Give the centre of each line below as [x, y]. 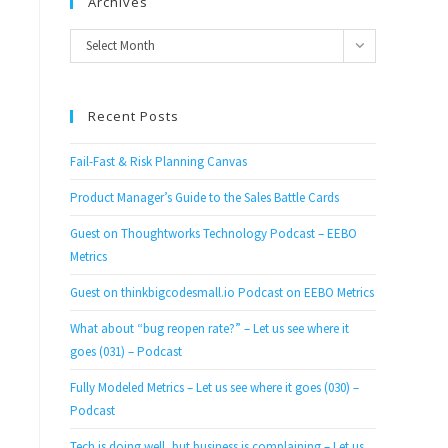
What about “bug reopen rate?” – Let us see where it [209, 328]
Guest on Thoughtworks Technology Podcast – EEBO [213, 233]
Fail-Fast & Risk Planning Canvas [158, 161]
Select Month [120, 45]
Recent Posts [133, 116]
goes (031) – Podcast [126, 351]
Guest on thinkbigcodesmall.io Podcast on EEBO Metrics [222, 292]
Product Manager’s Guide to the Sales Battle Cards [204, 197]
